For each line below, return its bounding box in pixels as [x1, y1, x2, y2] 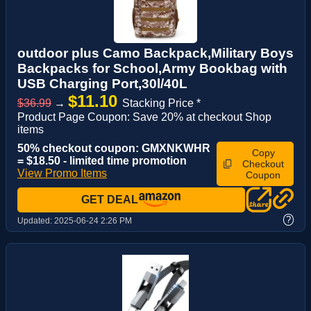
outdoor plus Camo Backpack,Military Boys [17, 46, 294, 61]
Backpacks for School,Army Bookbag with [17, 61, 287, 76]
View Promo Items [17, 167, 107, 180]
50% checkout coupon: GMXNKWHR [17, 142, 210, 155]
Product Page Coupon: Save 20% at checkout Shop [17, 111, 271, 124]
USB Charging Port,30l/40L [17, 76, 187, 92]
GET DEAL [81, 194, 138, 206]
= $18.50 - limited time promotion [17, 155, 187, 167]
